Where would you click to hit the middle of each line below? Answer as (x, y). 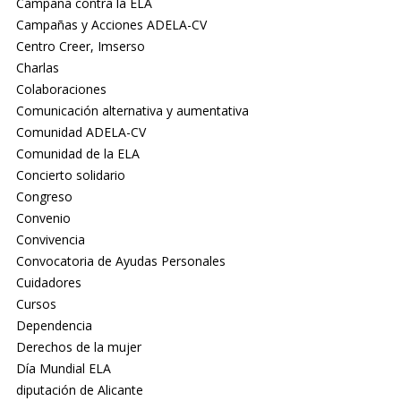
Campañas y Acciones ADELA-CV (111, 25)
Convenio (43, 218)
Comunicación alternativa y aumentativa (132, 111)
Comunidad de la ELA (77, 154)
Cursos (36, 304)
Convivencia (50, 240)
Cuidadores (48, 283)
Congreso (44, 197)
